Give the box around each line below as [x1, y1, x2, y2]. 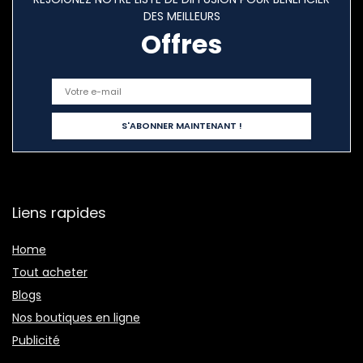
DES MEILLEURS [143, 8, 220, 25]
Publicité [12, 332, 60, 349]
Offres [141, 26, 222, 63]
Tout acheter [12, 264, 88, 281]
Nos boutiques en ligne [12, 310, 140, 327]
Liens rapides [12, 203, 106, 224]
